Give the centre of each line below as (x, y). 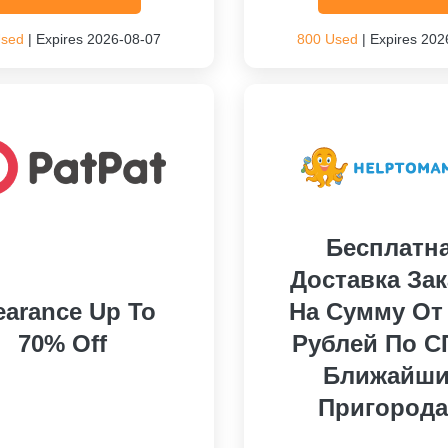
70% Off (62, 343)
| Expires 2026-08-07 (93, 39)
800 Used (327, 39)
